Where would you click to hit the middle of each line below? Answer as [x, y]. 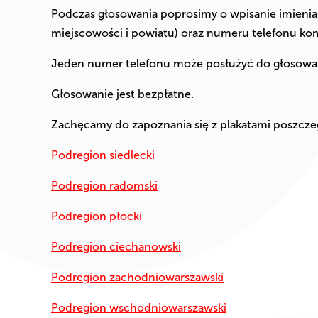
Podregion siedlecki [103, 155]
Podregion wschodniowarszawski [139, 308]
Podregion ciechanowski [116, 247]
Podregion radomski [104, 186]
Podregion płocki [97, 216]
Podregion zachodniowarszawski [137, 278]
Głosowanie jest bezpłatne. [122, 94]
